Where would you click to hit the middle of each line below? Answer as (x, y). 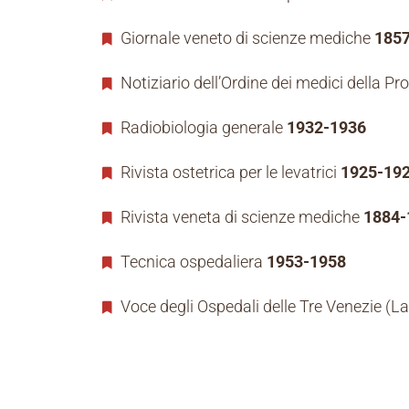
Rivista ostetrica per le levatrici (229, 173)
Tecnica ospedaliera (192, 262)
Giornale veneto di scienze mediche (246, 38)
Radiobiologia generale (202, 128)
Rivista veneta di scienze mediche (240, 217)
